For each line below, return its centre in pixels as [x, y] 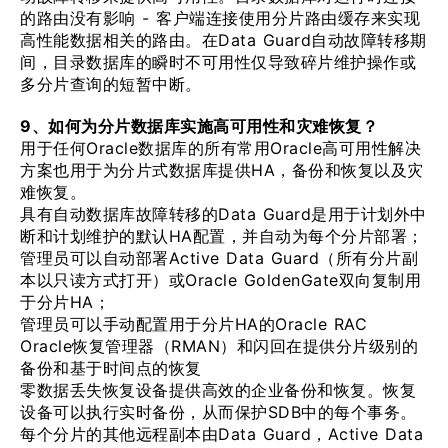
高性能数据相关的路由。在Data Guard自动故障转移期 [223, 40]
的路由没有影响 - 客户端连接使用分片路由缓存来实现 [220, 18]
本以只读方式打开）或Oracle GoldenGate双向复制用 [220, 280]
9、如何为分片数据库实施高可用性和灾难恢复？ [199, 126]
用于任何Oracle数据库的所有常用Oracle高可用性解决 [220, 148]
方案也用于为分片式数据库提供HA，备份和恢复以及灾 [222, 170]
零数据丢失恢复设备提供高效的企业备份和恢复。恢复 [218, 390]
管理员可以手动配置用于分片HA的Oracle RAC [193, 324]
